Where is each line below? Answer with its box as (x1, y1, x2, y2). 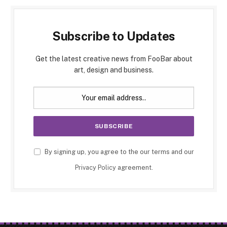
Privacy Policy (74, 164, 116, 172)
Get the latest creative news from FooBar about (35, 55, 193, 63)
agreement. (116, 164, 153, 172)
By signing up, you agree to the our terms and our (43, 148, 194, 156)
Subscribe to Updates (52, 29, 176, 44)
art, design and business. (74, 66, 154, 74)
